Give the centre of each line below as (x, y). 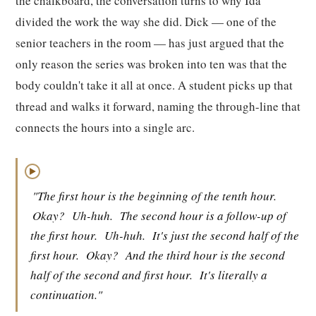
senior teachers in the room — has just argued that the (150, 43)
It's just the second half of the (226, 235)
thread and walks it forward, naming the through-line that (158, 106)
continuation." (66, 294)
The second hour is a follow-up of (203, 215)
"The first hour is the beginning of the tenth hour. (154, 196)
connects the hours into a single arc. (105, 127)
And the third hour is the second (205, 255)
